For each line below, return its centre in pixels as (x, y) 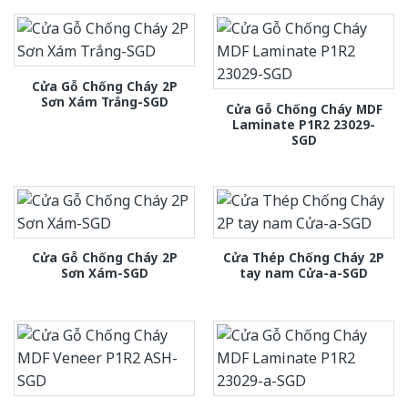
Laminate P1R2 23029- (304, 124)
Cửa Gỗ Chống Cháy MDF (304, 108)
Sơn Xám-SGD (104, 272)
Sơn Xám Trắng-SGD (104, 101)
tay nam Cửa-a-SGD (304, 272)
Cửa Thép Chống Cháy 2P (304, 257)
